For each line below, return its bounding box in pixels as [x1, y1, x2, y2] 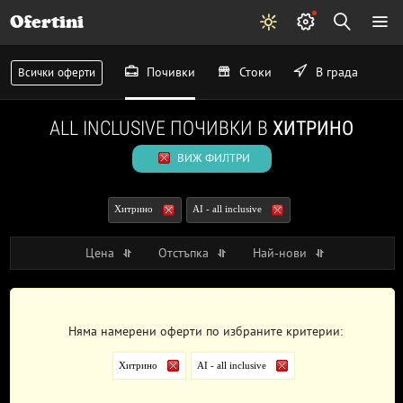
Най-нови [252, 246, 310, 261]
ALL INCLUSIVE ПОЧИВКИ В [49, 117, 273, 139]
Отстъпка [157, 246, 212, 261]
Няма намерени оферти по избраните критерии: [68, 324, 345, 339]
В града [311, 65, 358, 79]
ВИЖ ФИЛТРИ [174, 151, 250, 165]
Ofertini [10, 12, 85, 32]
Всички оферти [17, 66, 95, 79]
